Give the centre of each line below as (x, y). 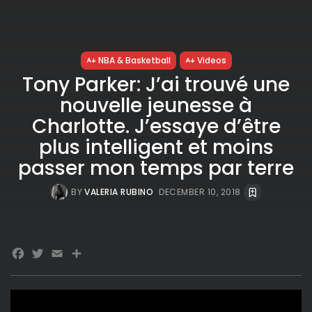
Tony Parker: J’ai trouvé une (156, 84)
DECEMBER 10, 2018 (200, 192)
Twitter (67, 256)
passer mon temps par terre (156, 168)
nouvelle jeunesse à (156, 105)
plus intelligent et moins (156, 147)
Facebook (63, 256)
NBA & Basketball (134, 60)
